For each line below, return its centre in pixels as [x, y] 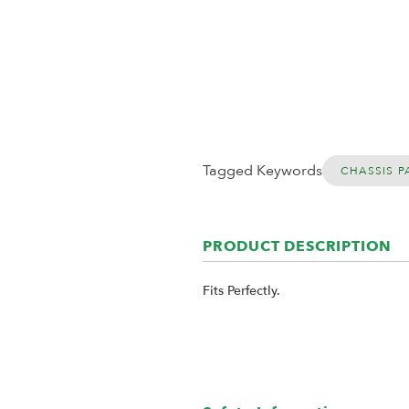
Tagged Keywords [262, 171]
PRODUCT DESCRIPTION [298, 246]
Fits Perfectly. [241, 291]
